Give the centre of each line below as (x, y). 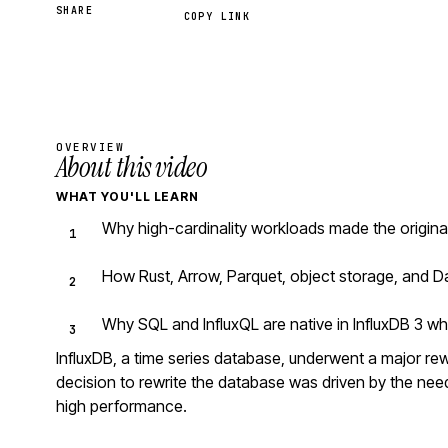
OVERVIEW (90, 147)
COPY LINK (217, 16)
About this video (132, 167)
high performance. (121, 406)
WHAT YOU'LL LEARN (128, 196)
